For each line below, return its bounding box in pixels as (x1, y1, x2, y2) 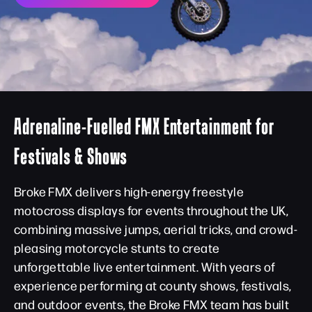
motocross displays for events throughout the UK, (14, 202, 289, 218)
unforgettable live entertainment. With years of (14, 258, 276, 274)
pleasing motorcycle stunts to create (14, 240, 220, 256)
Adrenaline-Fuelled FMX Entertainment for (14, 113, 274, 139)
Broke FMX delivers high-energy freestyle (14, 183, 244, 199)
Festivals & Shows (14, 143, 128, 169)
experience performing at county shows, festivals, (14, 277, 292, 293)
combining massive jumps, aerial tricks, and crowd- (14, 221, 297, 237)
